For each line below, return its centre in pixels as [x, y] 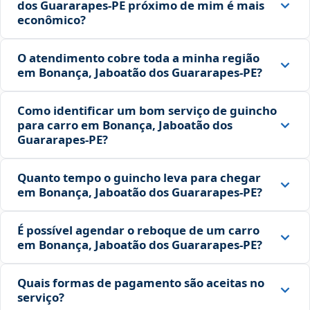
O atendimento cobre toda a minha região [138, 58]
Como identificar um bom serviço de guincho [147, 111]
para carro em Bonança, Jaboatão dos [125, 125]
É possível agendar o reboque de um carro [138, 230]
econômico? [52, 20]
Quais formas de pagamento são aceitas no [141, 283]
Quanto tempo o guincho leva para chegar [139, 178]
